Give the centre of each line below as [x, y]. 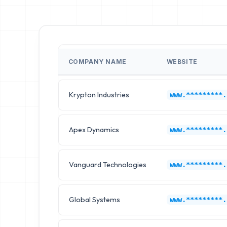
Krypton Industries [99, 94]
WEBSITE [182, 61]
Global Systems [94, 199]
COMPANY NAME [97, 61]
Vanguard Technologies [107, 164]
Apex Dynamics [94, 129]
